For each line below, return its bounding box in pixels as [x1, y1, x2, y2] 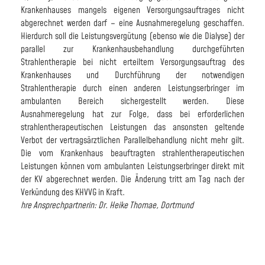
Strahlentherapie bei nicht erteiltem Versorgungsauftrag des [21, 56, 244, 69]
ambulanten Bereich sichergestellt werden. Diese [21, 95, 244, 108]
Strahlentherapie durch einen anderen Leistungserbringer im [21, 82, 244, 95]
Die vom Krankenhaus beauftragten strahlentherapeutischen [21, 147, 244, 160]
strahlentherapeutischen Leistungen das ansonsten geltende [21, 121, 244, 134]
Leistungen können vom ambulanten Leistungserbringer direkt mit [21, 160, 244, 173]
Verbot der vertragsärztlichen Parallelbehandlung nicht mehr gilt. [21, 134, 244, 147]
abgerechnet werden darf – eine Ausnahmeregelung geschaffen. [21, 17, 244, 30]
